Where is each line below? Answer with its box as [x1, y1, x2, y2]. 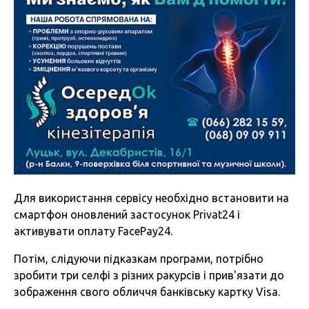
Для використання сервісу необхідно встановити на [14, 192, 289, 205]
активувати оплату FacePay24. [14, 225, 172, 238]
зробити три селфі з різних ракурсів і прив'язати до [14, 269, 284, 282]
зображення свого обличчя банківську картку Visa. [14, 286, 280, 299]
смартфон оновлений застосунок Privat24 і [14, 208, 240, 221]
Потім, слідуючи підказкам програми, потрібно [14, 252, 263, 266]
